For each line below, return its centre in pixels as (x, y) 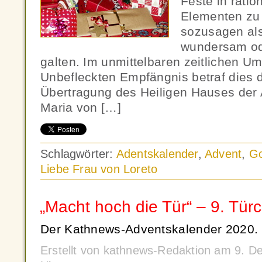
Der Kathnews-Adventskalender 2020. (149, 229)
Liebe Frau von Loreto (99, 169)
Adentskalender (157, 154)
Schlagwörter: (78, 154)
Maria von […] (81, 107)
